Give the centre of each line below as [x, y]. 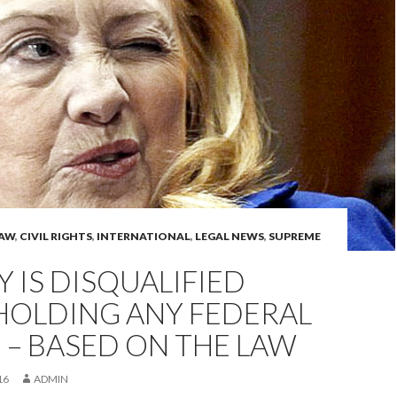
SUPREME [295, 236]
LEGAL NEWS [230, 236]
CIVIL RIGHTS [56, 236]
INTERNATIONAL [144, 236]
